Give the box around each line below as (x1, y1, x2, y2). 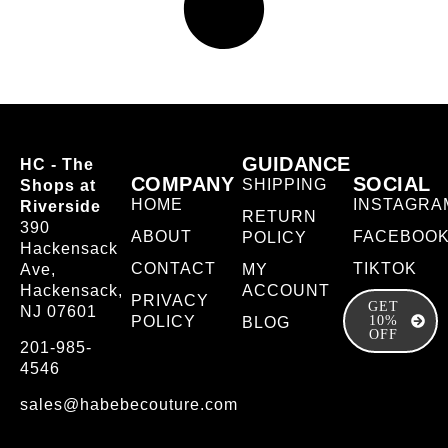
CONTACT (130, 260, 216, 278)
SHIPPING (241, 176, 327, 194)
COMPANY (130, 173, 235, 196)
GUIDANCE (241, 153, 351, 176)
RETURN (241, 208, 317, 226)
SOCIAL (352, 173, 431, 196)
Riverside (20, 198, 101, 216)
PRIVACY (130, 292, 209, 310)
